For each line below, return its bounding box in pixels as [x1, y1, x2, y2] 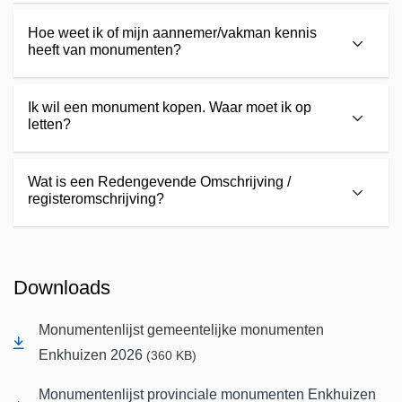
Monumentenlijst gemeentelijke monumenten [39, 321, 324, 337]
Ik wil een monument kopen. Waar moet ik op [28, 99, 311, 115]
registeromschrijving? [28, 190, 164, 206]
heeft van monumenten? [28, 41, 181, 57]
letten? [28, 116, 71, 132]
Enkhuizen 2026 [39, 346, 146, 363]
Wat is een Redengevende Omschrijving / [28, 173, 291, 189]
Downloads [13, 275, 110, 299]
